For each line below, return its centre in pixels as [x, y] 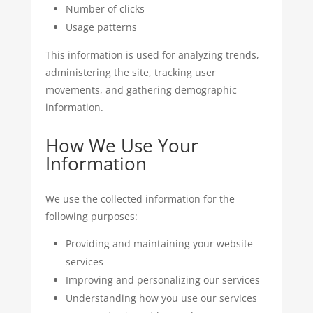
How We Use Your [122, 145]
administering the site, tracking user [130, 72]
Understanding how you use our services [161, 298]
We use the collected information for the [140, 199]
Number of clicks [105, 9]
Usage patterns [101, 27]
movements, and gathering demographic [141, 90]
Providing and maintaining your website [159, 243]
